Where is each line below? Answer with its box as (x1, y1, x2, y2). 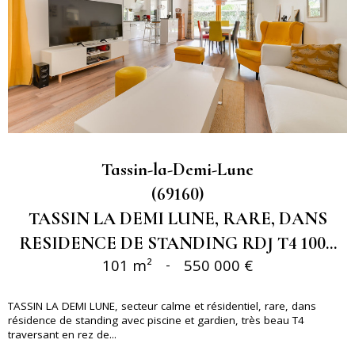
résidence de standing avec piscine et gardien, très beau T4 (8, 312, 304, 327)
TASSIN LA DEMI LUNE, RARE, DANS (28, 207, 327, 229)
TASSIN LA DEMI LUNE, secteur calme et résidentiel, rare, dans (8, 298, 316, 313)
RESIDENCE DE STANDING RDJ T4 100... (18, 231, 337, 254)
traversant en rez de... (8, 326, 116, 342)
